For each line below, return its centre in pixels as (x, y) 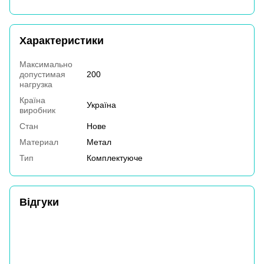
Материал (39, 142)
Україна (101, 105)
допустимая (42, 75)
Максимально (46, 65)
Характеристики (62, 41)
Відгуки (39, 202)
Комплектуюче (115, 158)
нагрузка (36, 85)
